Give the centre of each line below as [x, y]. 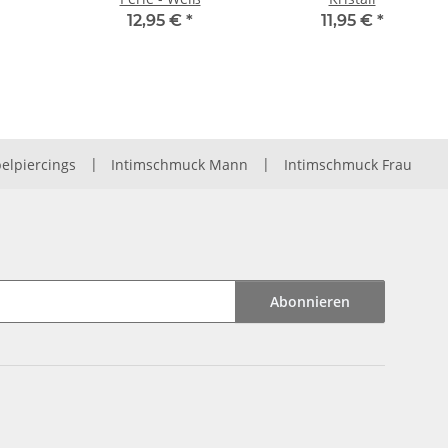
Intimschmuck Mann [180, 164]
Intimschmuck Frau [347, 164]
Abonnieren [310, 301]
